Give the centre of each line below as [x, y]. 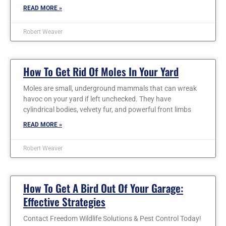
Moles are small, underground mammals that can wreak [110, 88]
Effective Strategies [64, 201]
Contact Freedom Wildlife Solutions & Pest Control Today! [112, 218]
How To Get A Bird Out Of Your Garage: [103, 188]
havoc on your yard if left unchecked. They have [97, 99]
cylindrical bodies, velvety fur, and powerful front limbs [107, 109]
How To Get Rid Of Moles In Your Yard [101, 71]
